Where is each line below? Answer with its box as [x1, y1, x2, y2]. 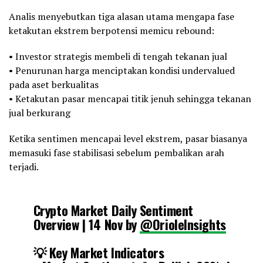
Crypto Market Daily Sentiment [33, 200, 193, 220]
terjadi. [9, 160, 39, 173]
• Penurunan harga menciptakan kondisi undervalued [9, 63, 235, 77]
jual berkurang [9, 106, 70, 119]
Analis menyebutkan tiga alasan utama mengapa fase [9, 9, 234, 23]
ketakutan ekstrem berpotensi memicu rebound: [9, 23, 214, 37]
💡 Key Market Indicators [33, 242, 164, 262]
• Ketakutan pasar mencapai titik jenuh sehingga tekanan [9, 92, 251, 105]
